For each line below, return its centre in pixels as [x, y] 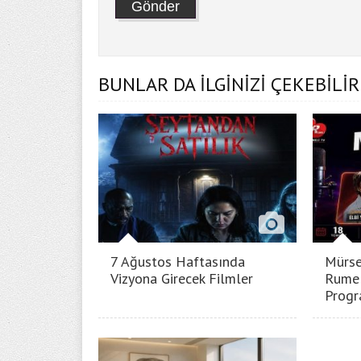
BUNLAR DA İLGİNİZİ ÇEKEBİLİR [229, 84]
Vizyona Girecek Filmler [182, 278]
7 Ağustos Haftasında [178, 261]
